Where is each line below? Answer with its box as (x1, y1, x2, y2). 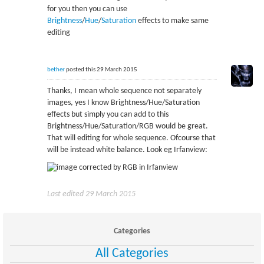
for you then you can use (47, 5, 127, 14)
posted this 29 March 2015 (64, 67, 137, 73)
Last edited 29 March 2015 (47, 190, 136, 199)
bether (47, 67, 65, 73)
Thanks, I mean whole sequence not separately (47, 87, 202, 95)
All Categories (95, 247, 169, 261)
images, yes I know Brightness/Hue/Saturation (47, 98, 200, 107)
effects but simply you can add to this (47, 110, 169, 119)
